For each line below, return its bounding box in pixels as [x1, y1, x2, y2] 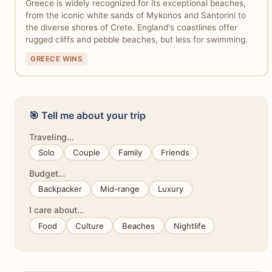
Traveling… [29, 131, 73, 142]
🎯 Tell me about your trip [29, 109, 146, 121]
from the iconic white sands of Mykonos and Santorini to [25, 10, 246, 20]
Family [118, 148, 143, 158]
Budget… [29, 168, 65, 179]
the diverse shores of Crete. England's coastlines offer [25, 22, 237, 32]
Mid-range [100, 184, 140, 194]
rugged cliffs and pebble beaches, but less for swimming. [25, 34, 248, 44]
